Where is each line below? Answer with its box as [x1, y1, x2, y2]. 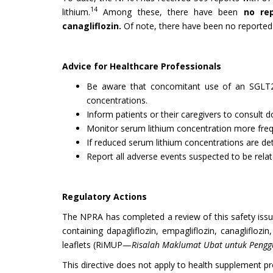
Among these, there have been [97, 5, 244, 18]
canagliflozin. [62, 19, 124, 32]
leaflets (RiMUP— [62, 238, 132, 250]
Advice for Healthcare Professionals [62, 60, 221, 72]
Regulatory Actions [62, 190, 147, 202]
